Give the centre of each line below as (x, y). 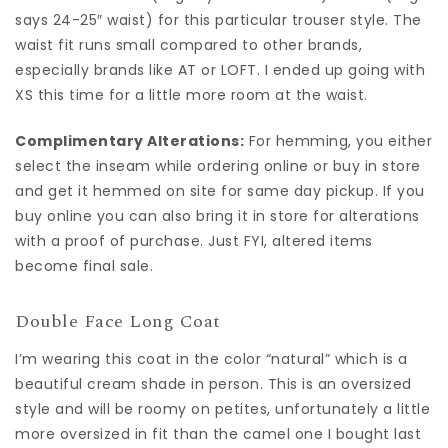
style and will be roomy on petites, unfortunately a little (222, 409)
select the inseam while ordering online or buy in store (218, 165)
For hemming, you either (338, 140)
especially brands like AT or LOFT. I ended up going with (220, 69)
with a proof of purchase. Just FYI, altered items (194, 240)
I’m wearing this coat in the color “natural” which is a (211, 359)
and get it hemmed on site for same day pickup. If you (220, 190)
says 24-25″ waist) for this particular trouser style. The (218, 19)
